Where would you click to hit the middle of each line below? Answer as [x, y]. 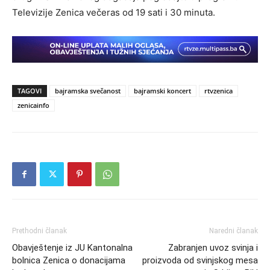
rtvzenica [218, 90]
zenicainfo [33, 105]
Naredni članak [234, 231]
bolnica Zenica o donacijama [69, 260]
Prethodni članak [39, 231]
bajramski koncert [162, 90]
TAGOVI [30, 90]
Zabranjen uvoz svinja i [213, 247]
